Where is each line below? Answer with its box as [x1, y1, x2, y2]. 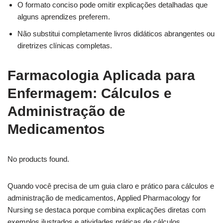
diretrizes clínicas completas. [17, 41, 112, 50]
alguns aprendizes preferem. [17, 12, 110, 21]
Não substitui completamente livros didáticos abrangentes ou [17, 29, 215, 38]
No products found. [7, 154, 69, 163]
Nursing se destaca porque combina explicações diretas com [7, 205, 206, 214]
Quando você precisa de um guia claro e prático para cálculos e [7, 181, 214, 190]
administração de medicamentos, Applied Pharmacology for [7, 193, 201, 202]
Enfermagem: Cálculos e [7, 85, 172, 101]
